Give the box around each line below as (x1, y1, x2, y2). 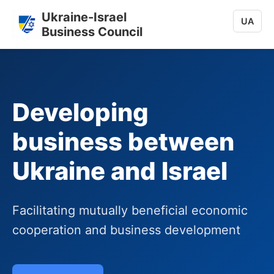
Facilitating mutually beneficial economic (12, 203, 248, 218)
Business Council (42, 24, 143, 39)
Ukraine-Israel (42, 10, 127, 24)
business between (12, 127, 234, 157)
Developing (12, 97, 149, 127)
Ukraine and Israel (12, 156, 228, 186)
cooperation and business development (12, 223, 240, 237)
